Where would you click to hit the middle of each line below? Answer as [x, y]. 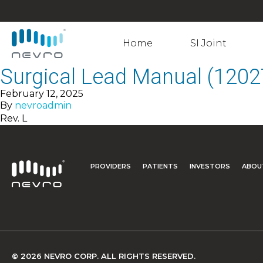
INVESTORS [210, 166]
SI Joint [208, 43]
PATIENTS [160, 166]
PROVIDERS [111, 166]
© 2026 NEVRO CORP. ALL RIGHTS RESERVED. [104, 256]
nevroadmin [43, 105]
